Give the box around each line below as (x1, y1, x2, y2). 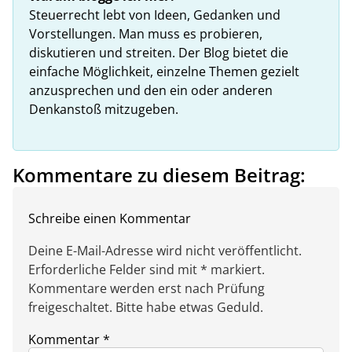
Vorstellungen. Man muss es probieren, (29, 25, 262, 43)
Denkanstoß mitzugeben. (29, 101, 178, 119)
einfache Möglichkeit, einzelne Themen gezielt (29, 63, 299, 81)
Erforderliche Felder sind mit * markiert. (28, 261, 265, 279)
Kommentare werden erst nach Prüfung (28, 280, 265, 298)
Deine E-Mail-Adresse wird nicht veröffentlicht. (28, 242, 302, 260)
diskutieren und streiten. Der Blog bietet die (29, 44, 288, 62)
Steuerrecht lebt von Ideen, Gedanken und (29, 6, 280, 24)
